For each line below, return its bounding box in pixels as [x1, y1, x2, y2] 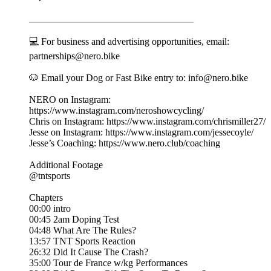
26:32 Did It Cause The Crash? [29, 247, 148, 258]
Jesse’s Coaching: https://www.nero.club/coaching [29, 138, 220, 149]
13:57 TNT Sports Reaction [29, 236, 135, 247]
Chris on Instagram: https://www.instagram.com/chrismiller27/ [29, 116, 266, 127]
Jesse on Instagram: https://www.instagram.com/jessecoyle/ [29, 127, 253, 138]
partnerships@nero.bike [29, 51, 120, 62]
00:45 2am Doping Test [29, 214, 119, 225]
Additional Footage [29, 160, 103, 171]
